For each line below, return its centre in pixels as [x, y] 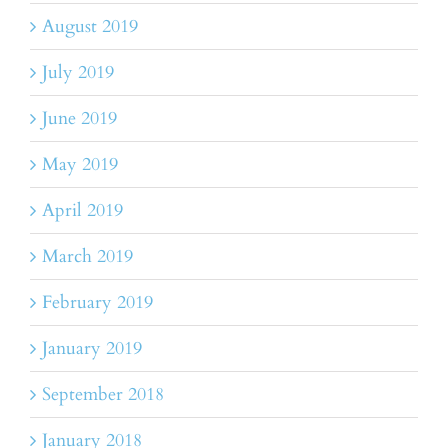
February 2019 [97, 303]
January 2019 [92, 349]
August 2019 [90, 27]
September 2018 [103, 395]
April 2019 [82, 211]
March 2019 [87, 257]
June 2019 [79, 119]
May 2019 [80, 165]
